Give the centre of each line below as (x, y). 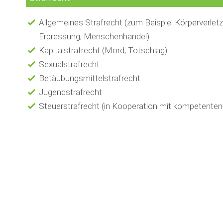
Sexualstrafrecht (69, 64)
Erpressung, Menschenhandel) (94, 37)
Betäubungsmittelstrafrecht (89, 78)
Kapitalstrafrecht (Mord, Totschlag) (103, 51)
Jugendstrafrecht (70, 92)
